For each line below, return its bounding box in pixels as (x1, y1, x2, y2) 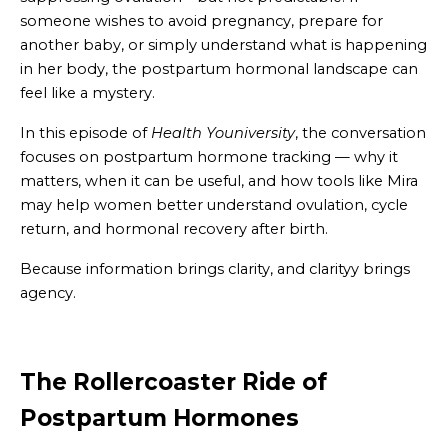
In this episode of (20, 123, 151, 142)
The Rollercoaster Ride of (20, 368, 327, 397)
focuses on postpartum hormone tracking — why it (20, 147, 398, 166)
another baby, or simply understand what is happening (20, 35, 427, 54)
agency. (20, 283, 76, 302)
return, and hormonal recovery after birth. (20, 219, 328, 238)
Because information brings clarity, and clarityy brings (20, 259, 410, 278)
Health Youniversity (151, 123, 295, 142)
